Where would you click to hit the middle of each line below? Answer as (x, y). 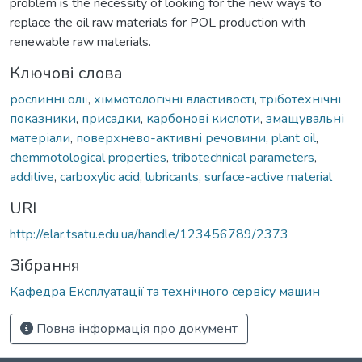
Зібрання (45, 265)
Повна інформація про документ (135, 328)
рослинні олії (49, 99)
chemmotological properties (88, 157)
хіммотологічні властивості (174, 99)
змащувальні (305, 118)
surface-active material (268, 177)
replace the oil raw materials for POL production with (158, 22)
